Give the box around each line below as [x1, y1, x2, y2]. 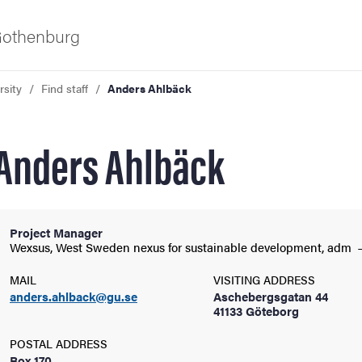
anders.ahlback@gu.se [10, 288, 137, 305]
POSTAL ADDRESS [10, 335, 107, 351]
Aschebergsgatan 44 [213, 288, 328, 305]
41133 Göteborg [213, 302, 299, 319]
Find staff [41, 80, 88, 96]
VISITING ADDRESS [213, 271, 315, 288]
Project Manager [10, 224, 103, 241]
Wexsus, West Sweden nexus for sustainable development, [10, 238, 327, 255]
